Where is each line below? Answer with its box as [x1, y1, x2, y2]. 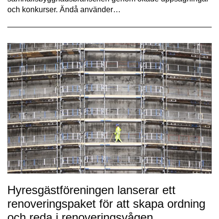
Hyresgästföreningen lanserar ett [7, 183, 175, 197]
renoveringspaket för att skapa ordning [7, 197, 205, 210]
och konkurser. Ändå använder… [7, 5, 121, 14]
